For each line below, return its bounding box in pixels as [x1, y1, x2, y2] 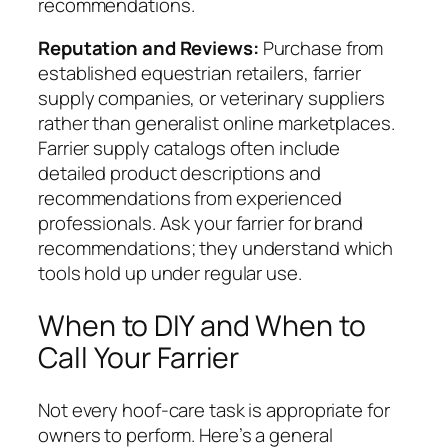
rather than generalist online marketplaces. [38, 110, 395, 137]
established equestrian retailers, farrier [38, 60, 361, 87]
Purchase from [258, 35, 384, 62]
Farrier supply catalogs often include [38, 135, 341, 162]
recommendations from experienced [38, 185, 342, 212]
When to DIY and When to [38, 305, 366, 345]
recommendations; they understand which [38, 235, 394, 262]
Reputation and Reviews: [38, 35, 259, 62]
